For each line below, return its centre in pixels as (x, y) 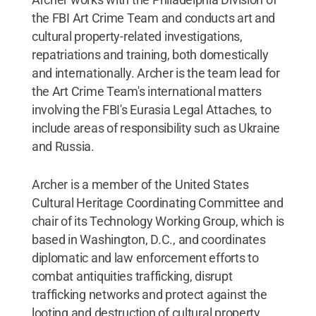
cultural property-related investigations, (137, 36)
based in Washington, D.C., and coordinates (148, 239)
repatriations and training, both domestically (150, 54)
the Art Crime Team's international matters (146, 91)
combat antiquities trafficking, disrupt (132, 276)
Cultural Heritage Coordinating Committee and (157, 202)
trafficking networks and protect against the (149, 294)
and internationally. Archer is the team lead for (156, 73)
